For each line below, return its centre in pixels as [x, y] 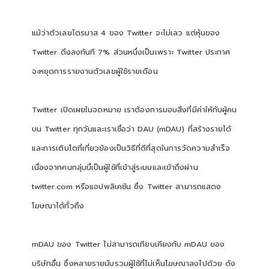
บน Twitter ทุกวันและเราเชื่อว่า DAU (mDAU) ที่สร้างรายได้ [131, 128]
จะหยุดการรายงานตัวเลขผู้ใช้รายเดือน [95, 71]
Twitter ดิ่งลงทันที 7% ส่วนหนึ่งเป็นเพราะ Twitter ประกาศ [131, 52]
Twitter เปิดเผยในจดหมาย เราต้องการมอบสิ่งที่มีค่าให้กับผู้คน [134, 109]
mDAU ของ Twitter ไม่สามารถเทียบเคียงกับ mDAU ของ [128, 244]
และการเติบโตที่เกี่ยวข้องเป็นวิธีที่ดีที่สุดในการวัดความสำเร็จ [131, 148]
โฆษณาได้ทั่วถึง [58, 205]
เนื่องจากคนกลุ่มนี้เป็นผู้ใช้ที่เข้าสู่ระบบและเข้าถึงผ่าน [115, 167]
